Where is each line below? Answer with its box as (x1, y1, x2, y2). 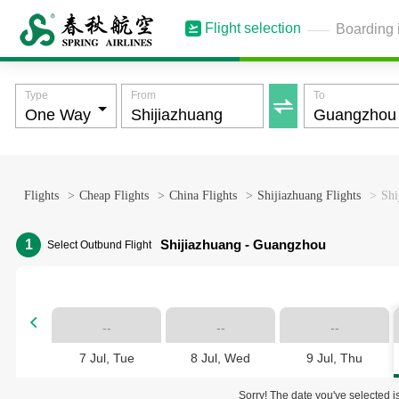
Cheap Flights (79, 189, 149, 202)
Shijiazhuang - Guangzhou (160, 237, 326, 252)
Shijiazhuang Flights (257, 189, 361, 202)
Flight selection (205, 20, 301, 36)
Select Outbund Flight (47, 239, 151, 251)
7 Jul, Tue (78, 351, 134, 365)
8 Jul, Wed (191, 351, 250, 365)
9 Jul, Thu (306, 351, 362, 365)
